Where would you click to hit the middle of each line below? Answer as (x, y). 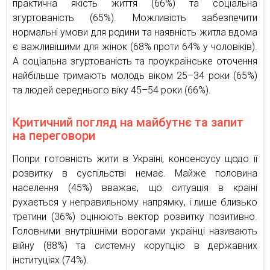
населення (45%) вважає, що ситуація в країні (135, 188)
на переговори (54, 136)
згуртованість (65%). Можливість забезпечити (135, 18)
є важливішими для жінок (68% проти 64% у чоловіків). (135, 47)
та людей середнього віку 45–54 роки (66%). (112, 90)
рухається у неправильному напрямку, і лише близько (135, 202)
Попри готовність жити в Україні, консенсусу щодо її (135, 159)
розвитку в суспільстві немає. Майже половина (135, 174)
